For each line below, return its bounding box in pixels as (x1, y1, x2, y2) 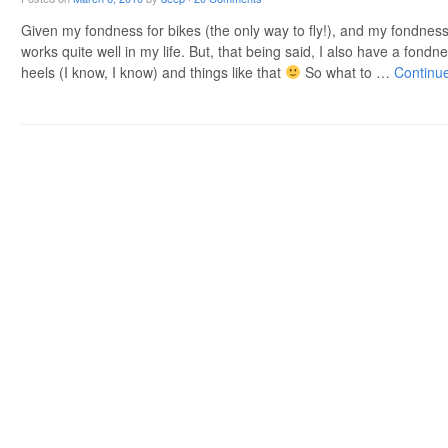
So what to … (300, 61, 394, 82)
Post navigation (21, 152, 177, 188)
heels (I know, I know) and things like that (21, 61, 285, 82)
